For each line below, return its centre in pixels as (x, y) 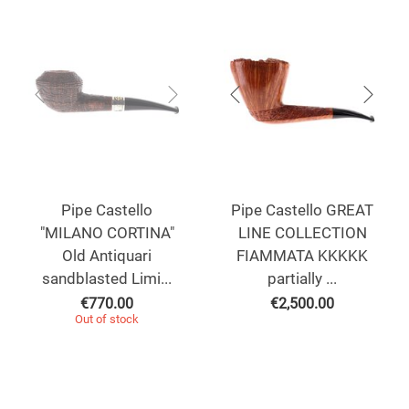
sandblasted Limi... (107, 279)
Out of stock (107, 320)
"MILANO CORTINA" (107, 233)
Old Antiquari (107, 256)
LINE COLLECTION (302, 233)
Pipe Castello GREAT (302, 210)
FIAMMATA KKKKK (302, 256)
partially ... (302, 279)
